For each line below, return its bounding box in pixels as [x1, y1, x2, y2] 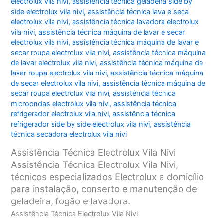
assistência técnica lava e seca [88, 7, 189, 17]
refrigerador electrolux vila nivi [11, 109, 109, 119]
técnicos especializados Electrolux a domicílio [11, 171, 204, 182]
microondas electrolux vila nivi [11, 99, 110, 109]
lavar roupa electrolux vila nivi [11, 69, 107, 78]
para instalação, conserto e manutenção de [11, 183, 198, 195]
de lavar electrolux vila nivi [11, 58, 96, 68]
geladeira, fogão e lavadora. [11, 195, 131, 207]
